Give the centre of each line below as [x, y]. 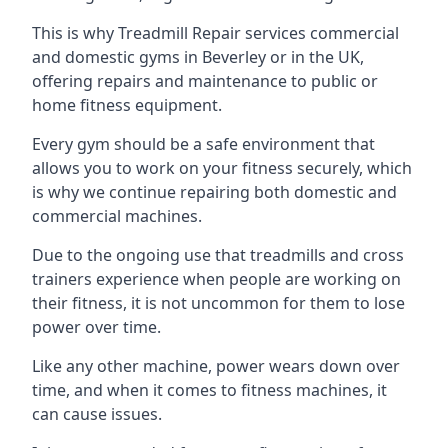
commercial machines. [117, 216]
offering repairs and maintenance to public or [205, 81]
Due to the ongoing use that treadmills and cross [218, 255]
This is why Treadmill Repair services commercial [215, 33]
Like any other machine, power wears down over [216, 366]
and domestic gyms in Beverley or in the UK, [198, 57]
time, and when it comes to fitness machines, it [209, 390]
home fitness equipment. [127, 105]
